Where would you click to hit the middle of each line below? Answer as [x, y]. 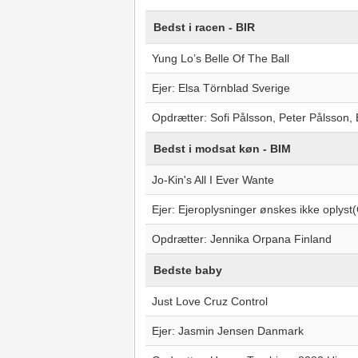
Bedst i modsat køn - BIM [222, 149]
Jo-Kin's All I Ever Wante [213, 180]
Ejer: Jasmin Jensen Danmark [227, 331]
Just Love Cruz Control [209, 301]
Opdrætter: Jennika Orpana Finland [241, 239]
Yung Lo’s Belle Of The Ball [220, 58]
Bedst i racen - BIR [204, 27]
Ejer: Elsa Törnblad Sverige [221, 88]
